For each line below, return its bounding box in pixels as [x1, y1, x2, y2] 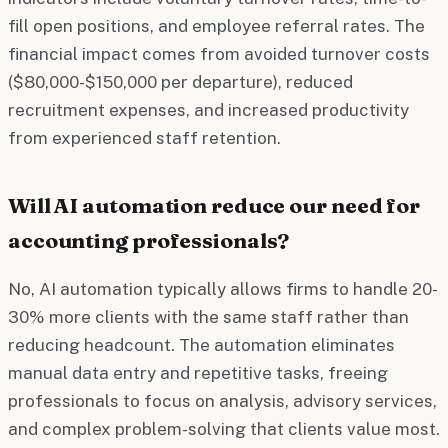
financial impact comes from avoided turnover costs [8, 43, 430, 64]
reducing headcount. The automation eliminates [8, 334, 395, 355]
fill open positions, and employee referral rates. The [8, 15, 425, 36]
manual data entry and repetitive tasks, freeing [8, 362, 388, 383]
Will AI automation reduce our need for [8, 191, 421, 218]
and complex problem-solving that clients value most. [8, 418, 440, 439]
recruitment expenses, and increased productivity [8, 99, 409, 120]
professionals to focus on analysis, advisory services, [8, 390, 437, 411]
